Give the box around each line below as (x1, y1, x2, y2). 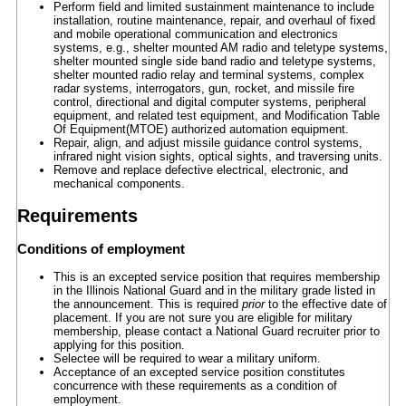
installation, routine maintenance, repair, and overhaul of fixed (53, 14, 375, 28)
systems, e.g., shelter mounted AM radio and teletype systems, (53, 41, 388, 55)
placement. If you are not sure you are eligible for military (53, 311, 353, 324)
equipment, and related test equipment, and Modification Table (53, 109, 380, 123)
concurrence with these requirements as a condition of (53, 379, 337, 392)
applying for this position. (53, 338, 185, 352)
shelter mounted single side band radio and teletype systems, (53, 54, 376, 69)
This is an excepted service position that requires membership (53, 270, 380, 284)
